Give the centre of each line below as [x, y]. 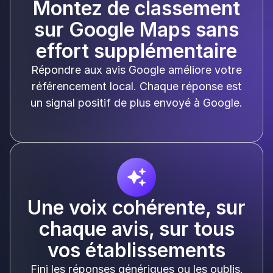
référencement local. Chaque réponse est [136, 87]
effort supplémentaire [136, 51]
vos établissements [136, 250]
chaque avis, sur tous [136, 229]
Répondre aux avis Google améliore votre [136, 70]
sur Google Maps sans [136, 30]
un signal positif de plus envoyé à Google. [136, 103]
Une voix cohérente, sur [136, 208]
